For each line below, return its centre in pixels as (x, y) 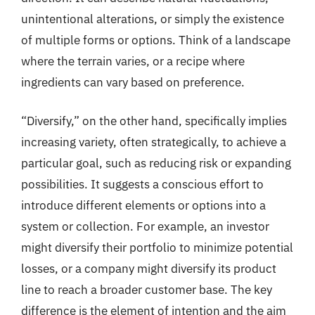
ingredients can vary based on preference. (133, 82)
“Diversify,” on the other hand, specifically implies (154, 121)
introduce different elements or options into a (143, 205)
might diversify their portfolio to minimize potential (157, 247)
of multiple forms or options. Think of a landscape (156, 40)
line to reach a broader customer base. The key (147, 290)
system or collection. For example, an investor (145, 226)
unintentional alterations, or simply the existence (153, 19)
